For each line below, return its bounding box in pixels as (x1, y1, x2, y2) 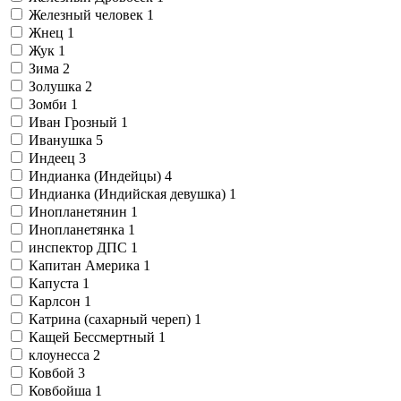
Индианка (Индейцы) (29, 167, 165, 183)
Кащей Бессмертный (29, 328, 158, 345)
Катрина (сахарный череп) (29, 311, 194, 327)
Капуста (29, 275, 82, 291)
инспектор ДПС (29, 239, 131, 255)
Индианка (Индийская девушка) (29, 185, 229, 201)
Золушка (29, 78, 85, 94)
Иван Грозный (29, 114, 121, 130)
